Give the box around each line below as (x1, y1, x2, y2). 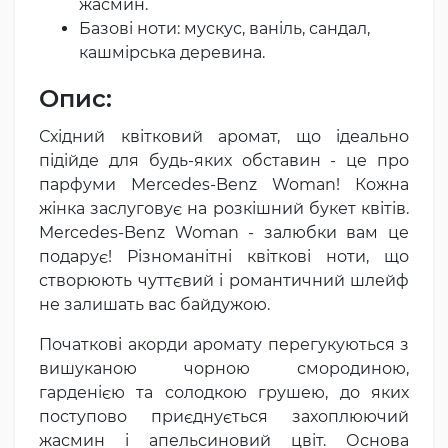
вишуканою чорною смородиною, (39, 358, 409, 378)
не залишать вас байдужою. (39, 294, 270, 314)
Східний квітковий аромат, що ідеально (39, 126, 409, 146)
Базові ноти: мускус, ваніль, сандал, (79, 18, 370, 38)
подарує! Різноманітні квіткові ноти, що (39, 246, 409, 266)
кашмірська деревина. (79, 42, 265, 62)
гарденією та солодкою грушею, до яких (39, 382, 409, 402)
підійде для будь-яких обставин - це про (39, 150, 409, 170)
